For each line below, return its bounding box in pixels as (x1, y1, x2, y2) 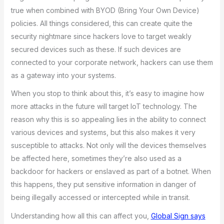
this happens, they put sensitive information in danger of (10, 180, 196, 189)
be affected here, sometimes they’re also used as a (10, 154, 181, 163)
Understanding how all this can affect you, (10, 211, 151, 220)
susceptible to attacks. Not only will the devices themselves (10, 141, 206, 150)
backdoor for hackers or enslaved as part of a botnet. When (10, 167, 211, 176)
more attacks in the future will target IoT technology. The (10, 102, 197, 111)
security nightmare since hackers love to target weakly (10, 31, 191, 40)
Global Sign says (150, 211, 205, 220)
